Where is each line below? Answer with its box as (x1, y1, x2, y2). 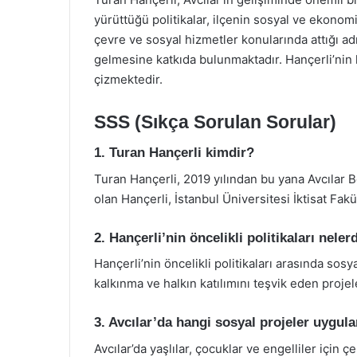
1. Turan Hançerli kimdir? (94, 145, 254, 160)
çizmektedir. (94, 71, 163, 87)
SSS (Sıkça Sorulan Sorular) (94, 111, 336, 132)
